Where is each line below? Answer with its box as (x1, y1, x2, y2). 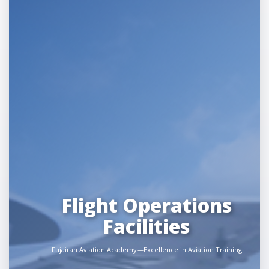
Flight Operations (61, 192, 232, 218)
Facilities (103, 213, 190, 239)
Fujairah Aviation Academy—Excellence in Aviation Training (51, 245, 242, 254)
